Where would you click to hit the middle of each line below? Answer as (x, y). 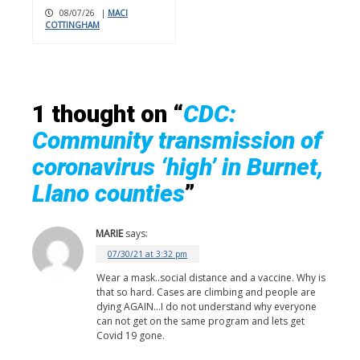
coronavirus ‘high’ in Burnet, (178, 166)
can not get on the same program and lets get (200, 321)
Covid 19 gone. (131, 335)
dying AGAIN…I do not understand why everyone (207, 306)
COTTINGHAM (72, 25)
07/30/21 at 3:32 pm (147, 254)
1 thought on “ (108, 113)
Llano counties (108, 193)
